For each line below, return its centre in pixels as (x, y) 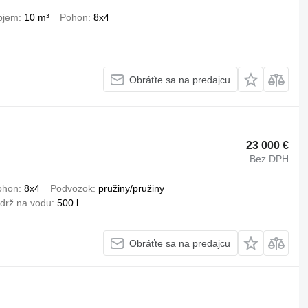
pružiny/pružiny (131, 188)
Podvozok (71, 188)
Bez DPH (269, 158)
